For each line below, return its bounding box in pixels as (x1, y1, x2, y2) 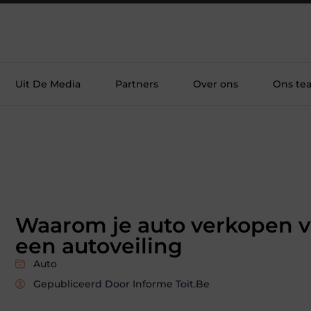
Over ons (193, 78, 238, 90)
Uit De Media (15, 78, 81, 90)
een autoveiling (15, 233, 183, 259)
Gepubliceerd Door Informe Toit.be (33, 277, 210, 290)
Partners (115, 78, 158, 90)
